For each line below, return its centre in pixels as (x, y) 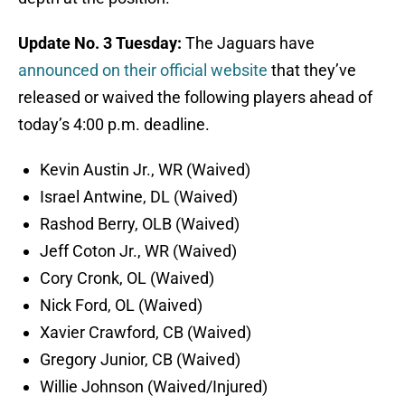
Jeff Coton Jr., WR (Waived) (138, 251)
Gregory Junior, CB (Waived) (140, 360)
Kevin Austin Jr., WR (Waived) (145, 170)
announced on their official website (143, 71)
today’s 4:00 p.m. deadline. (114, 125)
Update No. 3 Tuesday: (102, 43)
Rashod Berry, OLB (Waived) (140, 224)
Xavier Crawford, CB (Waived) (146, 333)
